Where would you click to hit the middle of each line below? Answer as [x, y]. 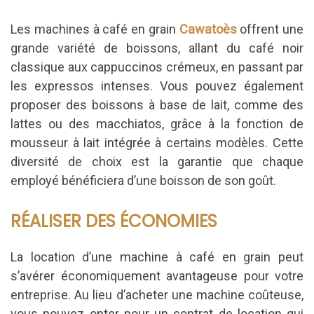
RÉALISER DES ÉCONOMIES [114, 221]
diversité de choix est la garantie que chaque [157, 161]
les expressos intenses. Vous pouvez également [157, 86]
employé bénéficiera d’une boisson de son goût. [143, 180]
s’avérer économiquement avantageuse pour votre [157, 276]
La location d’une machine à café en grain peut [157, 257]
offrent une [270, 29]
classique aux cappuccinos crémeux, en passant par [157, 67]
